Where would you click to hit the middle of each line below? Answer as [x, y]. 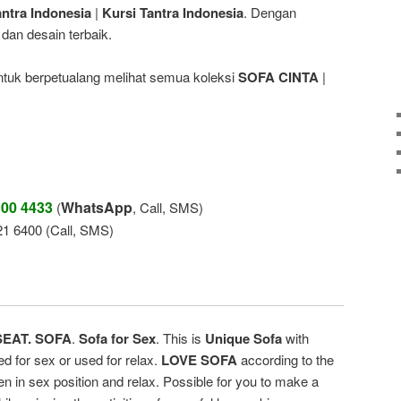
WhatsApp [97, 207]
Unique [227, 339]
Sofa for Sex [117, 339]
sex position [64, 381]
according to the [287, 360]
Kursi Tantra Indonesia [173, 12]
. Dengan [270, 12]
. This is [180, 338]
